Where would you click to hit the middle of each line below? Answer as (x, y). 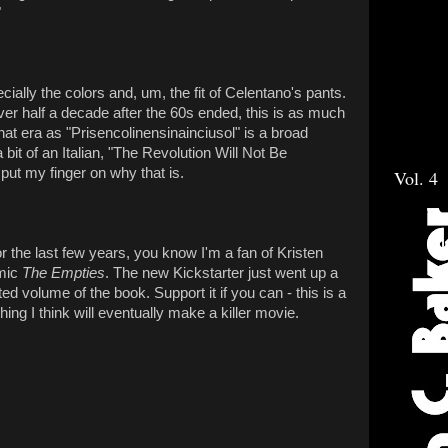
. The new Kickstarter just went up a (221, 273)
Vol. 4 (416, 178)
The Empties (63, 273)
